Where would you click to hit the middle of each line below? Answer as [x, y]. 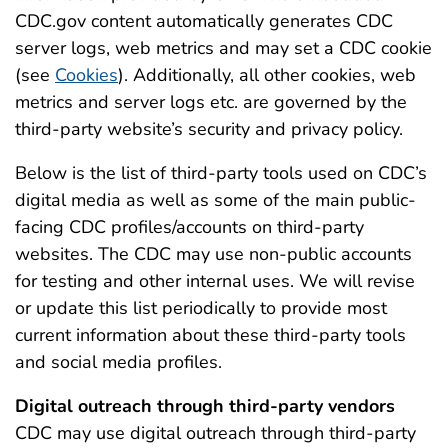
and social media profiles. [118, 362]
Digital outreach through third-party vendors [205, 406]
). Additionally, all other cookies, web [267, 75]
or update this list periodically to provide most [201, 308]
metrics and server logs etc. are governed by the [211, 102]
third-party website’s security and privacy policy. [209, 129]
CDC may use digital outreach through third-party [215, 433]
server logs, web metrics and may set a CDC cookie [223, 48]
